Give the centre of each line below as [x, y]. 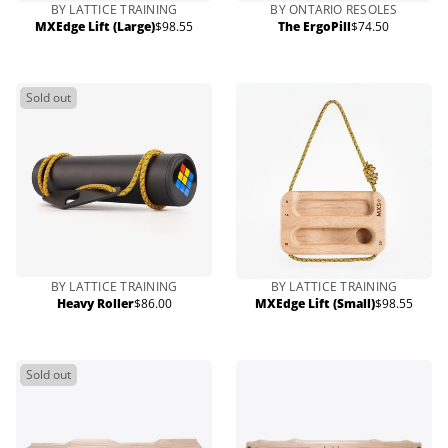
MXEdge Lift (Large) [95, 26]
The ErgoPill [315, 26]
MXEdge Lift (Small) [315, 303]
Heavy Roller [95, 303]
